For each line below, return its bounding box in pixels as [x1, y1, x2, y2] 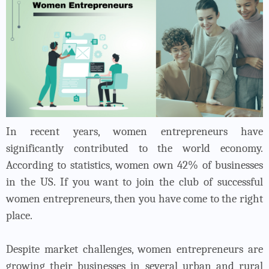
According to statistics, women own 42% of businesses [6, 158, 263, 172]
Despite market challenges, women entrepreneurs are [6, 242, 263, 256]
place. [6, 208, 32, 222]
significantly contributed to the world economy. [6, 141, 263, 155]
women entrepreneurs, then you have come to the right [6, 192, 263, 205]
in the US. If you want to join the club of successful [6, 175, 263, 189]
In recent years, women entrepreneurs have [6, 124, 263, 138]
